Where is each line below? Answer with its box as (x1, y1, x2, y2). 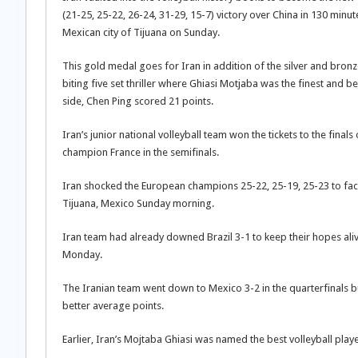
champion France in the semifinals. (62, 146, 219, 158)
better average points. (62, 300, 164, 312)
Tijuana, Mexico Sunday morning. (62, 197, 214, 209)
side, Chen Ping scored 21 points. (62, 95, 213, 107)
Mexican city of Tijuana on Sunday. (62, 26, 220, 38)
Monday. (62, 249, 102, 261)
